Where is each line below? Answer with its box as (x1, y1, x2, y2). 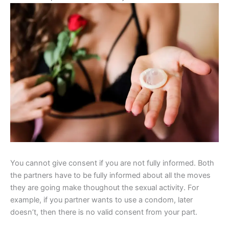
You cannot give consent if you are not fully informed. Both (10, 158, 214, 168)
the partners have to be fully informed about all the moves (10, 171, 211, 180)
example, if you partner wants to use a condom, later (10, 195, 193, 205)
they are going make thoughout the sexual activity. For (10, 183, 199, 193)
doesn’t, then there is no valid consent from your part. (10, 208, 197, 217)
